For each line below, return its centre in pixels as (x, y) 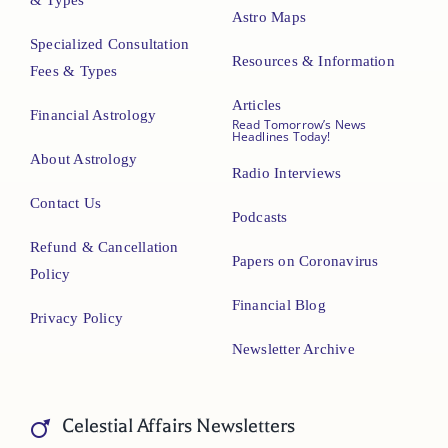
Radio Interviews (286, 173)
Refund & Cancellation (104, 247)
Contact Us (65, 203)
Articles (256, 105)
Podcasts (259, 217)
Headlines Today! (281, 137)
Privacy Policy (76, 318)
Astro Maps (268, 17)
